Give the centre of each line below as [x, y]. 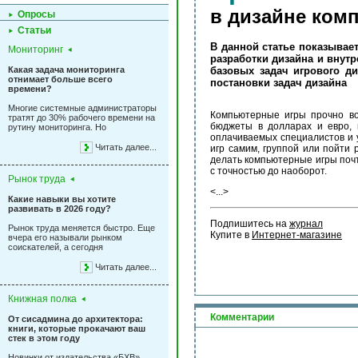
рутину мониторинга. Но [57, 127]
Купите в [231, 235]
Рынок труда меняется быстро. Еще [82, 228]
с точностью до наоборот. [268, 171]
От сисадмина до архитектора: [76, 319]
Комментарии [242, 317]
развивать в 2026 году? [60, 209]
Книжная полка [42, 299]
